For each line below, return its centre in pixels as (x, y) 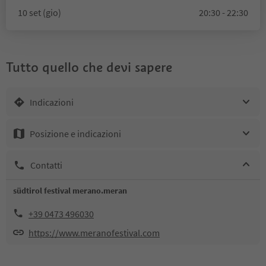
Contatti (46, 165)
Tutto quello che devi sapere (89, 67)
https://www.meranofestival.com (94, 233)
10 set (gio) (39, 12)
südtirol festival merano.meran (70, 191)
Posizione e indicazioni (75, 133)
